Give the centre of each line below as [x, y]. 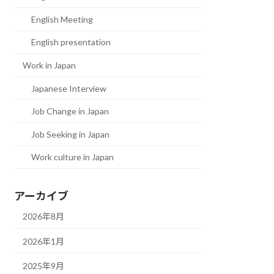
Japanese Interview [69, 88]
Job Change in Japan [70, 111]
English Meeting [62, 19]
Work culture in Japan [73, 157]
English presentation [71, 42]
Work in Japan [50, 65]
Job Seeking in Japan [71, 134]
